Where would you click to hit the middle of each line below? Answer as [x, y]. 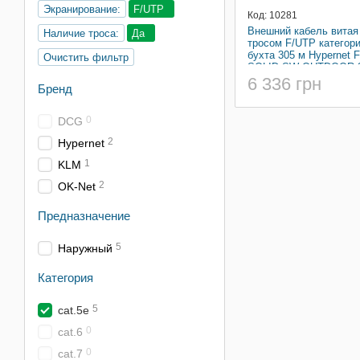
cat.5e [74, 310]
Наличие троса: [81, 33]
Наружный [85, 248]
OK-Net [77, 186]
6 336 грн [284, 84]
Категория [67, 278]
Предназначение [84, 216]
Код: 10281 [272, 16]
